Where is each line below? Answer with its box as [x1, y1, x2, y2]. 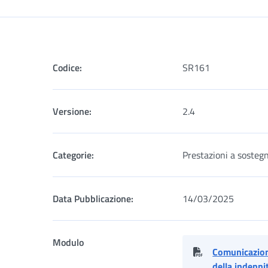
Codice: [53, 60, 82, 75]
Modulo [53, 235, 84, 249]
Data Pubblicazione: [53, 191, 133, 206]
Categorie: [53, 148, 94, 162]
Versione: [53, 104, 92, 118]
